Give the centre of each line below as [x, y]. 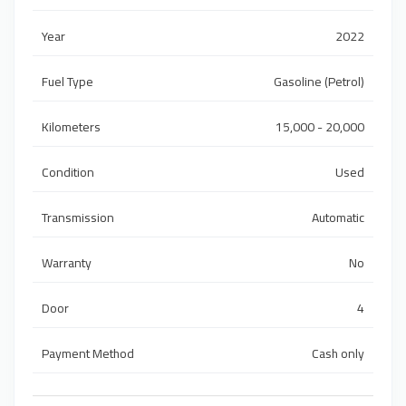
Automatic [338, 218]
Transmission [78, 218]
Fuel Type [68, 82]
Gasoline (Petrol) [319, 82]
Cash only [338, 354]
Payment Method [88, 354]
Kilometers [71, 127]
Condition [68, 173]
